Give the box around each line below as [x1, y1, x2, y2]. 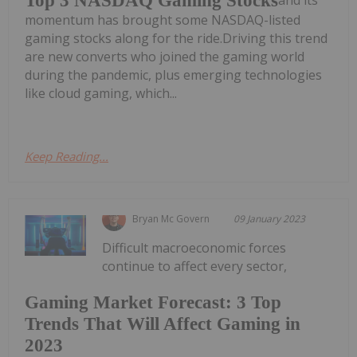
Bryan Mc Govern [132, 211, 210, 226]
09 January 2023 [233, 211, 306, 226]
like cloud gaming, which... [25, 84, 177, 102]
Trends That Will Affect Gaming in [25, 314, 300, 335]
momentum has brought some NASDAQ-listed [25, 10, 300, 29]
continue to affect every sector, [102, 257, 288, 275]
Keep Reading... [25, 147, 108, 164]
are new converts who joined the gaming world [25, 47, 304, 65]
